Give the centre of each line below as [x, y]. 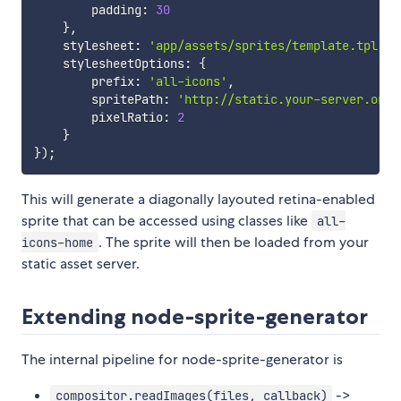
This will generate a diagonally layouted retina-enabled [198, 199]
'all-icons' [188, 81]
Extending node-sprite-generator [195, 316]
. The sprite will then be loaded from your [233, 242]
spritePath [98, 99]
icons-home [57, 242]
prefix [84, 81]
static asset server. [81, 263]
